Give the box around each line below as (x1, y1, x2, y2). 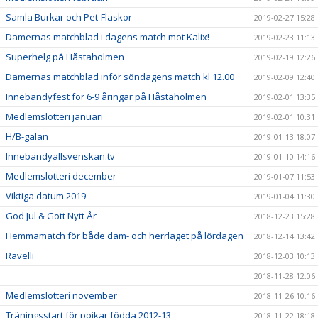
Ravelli (6, 249, 34, 262)
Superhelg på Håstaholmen (6, 50, 124, 63)
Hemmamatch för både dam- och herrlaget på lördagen (6, 229, 243, 242)
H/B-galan (6, 130, 48, 143)
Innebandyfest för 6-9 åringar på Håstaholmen (6, 90, 207, 103)
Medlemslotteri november (6, 289, 117, 302)
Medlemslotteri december (6, 170, 116, 182)
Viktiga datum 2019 (6, 190, 86, 202)
